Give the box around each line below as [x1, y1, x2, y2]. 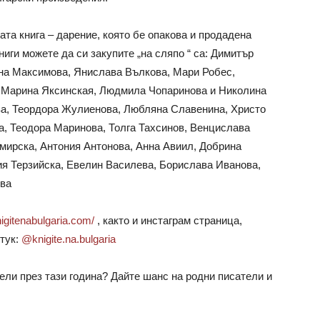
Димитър [211, 47, 254, 60]
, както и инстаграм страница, [97, 214, 242, 227]
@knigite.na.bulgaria [19, 233, 116, 246]
